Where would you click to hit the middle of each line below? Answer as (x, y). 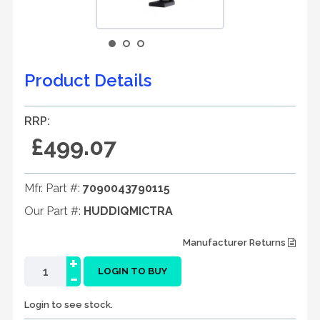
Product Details (88, 80)
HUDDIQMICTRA (128, 211)
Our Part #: (54, 211)
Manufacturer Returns (235, 242)
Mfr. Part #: (54, 188)
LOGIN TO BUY (132, 271)
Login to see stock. (69, 305)
